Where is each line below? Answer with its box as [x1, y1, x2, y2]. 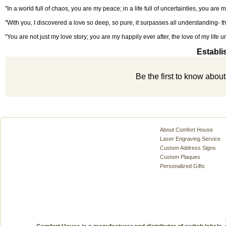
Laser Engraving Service [160, 135, 220, 142]
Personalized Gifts [160, 162, 205, 169]
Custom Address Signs [160, 144, 216, 151]
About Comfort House [160, 126, 213, 133]
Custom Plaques [160, 153, 200, 160]
